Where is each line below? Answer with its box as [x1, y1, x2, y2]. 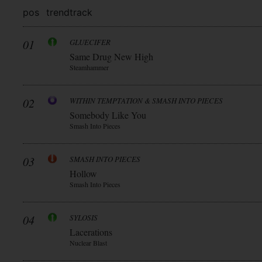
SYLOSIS [70, 212, 98, 223]
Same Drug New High [70, 50, 153, 63]
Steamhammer [70, 63, 109, 72]
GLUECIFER [70, 37, 111, 47]
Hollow [70, 167, 97, 180]
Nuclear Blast [70, 238, 107, 247]
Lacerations [70, 226, 112, 238]
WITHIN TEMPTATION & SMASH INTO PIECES [70, 95, 223, 106]
